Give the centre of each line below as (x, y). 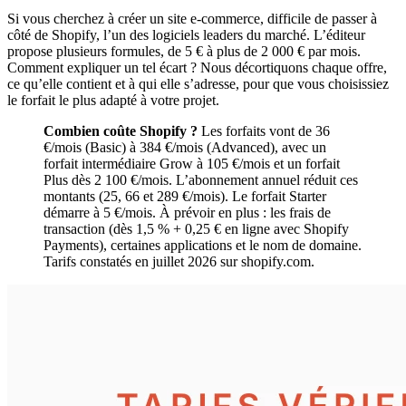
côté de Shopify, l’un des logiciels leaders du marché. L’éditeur (186, 34)
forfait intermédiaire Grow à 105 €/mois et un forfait (192, 163)
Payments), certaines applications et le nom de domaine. (203, 245)
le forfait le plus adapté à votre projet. (113, 100)
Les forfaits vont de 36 (264, 130)
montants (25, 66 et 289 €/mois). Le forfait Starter (185, 196)
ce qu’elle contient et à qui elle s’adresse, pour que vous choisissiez (198, 83)
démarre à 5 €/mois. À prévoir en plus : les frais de (187, 212)
